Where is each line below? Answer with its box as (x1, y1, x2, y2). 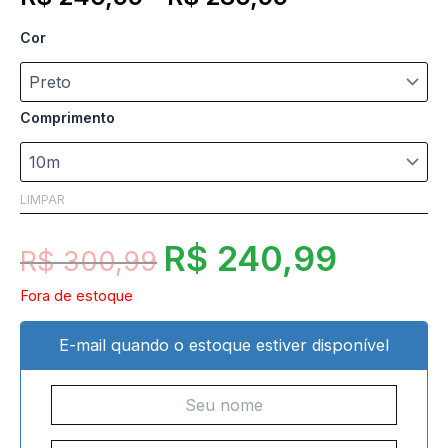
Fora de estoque (20, 286, 133, 305)
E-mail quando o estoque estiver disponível (59, 334, 389, 355)
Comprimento (20, 109, 115, 127)
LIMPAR (20, 191, 65, 207)
